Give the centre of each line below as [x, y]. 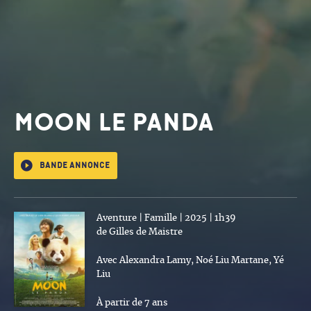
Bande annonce [75, 165]
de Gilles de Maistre [140, 232]
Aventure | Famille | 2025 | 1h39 [166, 218]
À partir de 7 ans [132, 303]
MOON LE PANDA [114, 123]
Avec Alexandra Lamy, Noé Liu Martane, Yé [190, 260]
